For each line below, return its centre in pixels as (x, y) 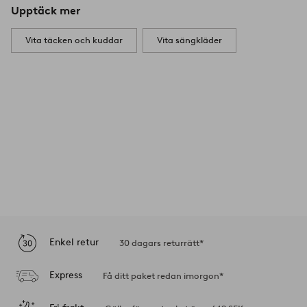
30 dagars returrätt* (161, 243)
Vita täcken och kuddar (74, 40)
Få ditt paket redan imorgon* (163, 275)
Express (66, 275)
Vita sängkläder (189, 40)
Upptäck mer (46, 10)
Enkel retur (74, 243)
